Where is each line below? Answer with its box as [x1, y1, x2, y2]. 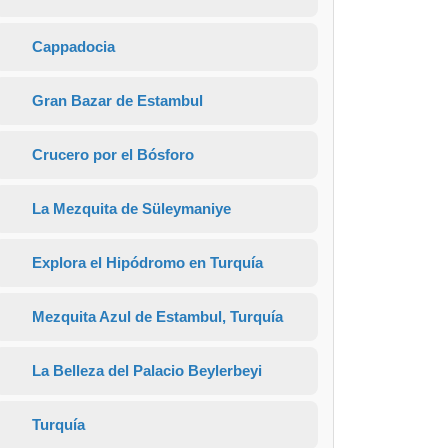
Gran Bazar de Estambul [27, 92, 203, 109]
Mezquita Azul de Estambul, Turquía [27, 308, 283, 325]
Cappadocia [27, 38, 115, 55]
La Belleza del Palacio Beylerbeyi [27, 362, 262, 379]
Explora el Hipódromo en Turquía [27, 254, 263, 271]
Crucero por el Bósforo [27, 146, 194, 163]
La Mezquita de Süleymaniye [27, 200, 231, 217]
